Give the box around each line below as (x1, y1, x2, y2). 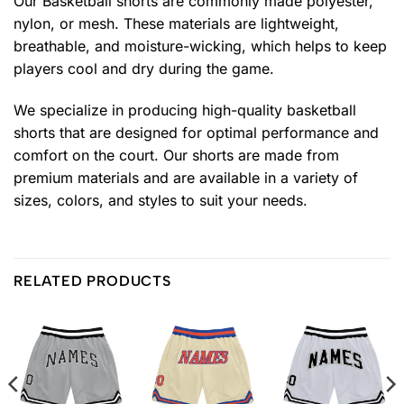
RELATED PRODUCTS (14, 271, 171, 289)
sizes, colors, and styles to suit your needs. (14, 190, 308, 209)
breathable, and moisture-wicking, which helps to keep (14, 37, 387, 56)
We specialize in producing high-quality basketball (14, 100, 356, 119)
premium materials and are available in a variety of (14, 168, 358, 187)
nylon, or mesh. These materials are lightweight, (14, 14, 339, 33)
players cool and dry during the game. (14, 60, 274, 78)
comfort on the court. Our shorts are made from (14, 145, 339, 164)
